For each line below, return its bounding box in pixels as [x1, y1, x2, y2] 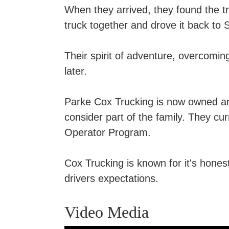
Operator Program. [64, 126, 151, 138]
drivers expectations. [64, 172, 158, 184]
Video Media [64, 202, 149, 221]
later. [64, 65, 87, 77]
